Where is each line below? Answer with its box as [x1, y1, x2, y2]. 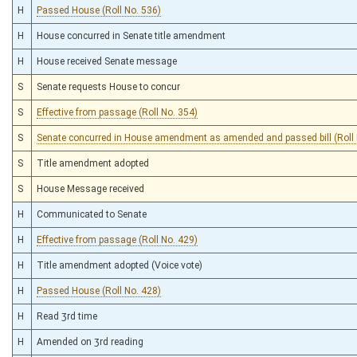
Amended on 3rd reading [37, 335, 143, 347]
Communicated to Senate [37, 208, 147, 220]
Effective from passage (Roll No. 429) [37, 233, 198, 245]
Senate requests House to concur [37, 80, 180, 92]
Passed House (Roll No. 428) [37, 284, 161, 296]
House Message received [37, 182, 144, 194]
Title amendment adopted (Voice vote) [37, 259, 202, 271]
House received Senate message [37, 55, 177, 67]
